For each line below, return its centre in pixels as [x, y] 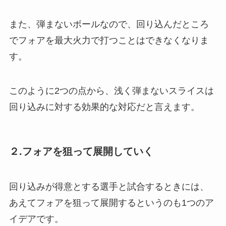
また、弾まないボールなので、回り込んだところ [109, 24]
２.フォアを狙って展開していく [81, 152]
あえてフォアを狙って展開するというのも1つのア [111, 203]
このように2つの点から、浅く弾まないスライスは [111, 91]
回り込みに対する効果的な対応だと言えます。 [104, 107]
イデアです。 [36, 219]
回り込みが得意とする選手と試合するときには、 [109, 186]
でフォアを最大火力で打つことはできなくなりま [109, 41]
